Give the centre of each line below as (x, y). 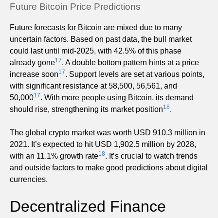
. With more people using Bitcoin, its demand (117, 97)
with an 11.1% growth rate (54, 156)
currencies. (29, 179)
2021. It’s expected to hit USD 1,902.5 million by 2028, (103, 144)
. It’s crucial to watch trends (151, 156)
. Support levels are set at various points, (135, 74)
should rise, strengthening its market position (86, 109)
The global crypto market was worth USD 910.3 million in (108, 132)
